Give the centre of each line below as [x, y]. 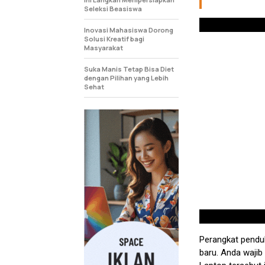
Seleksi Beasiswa [113, 8]
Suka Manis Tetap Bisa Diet [129, 69]
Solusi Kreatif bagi [114, 38]
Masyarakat [104, 47]
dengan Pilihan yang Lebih [126, 77]
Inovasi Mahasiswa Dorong [129, 30]
